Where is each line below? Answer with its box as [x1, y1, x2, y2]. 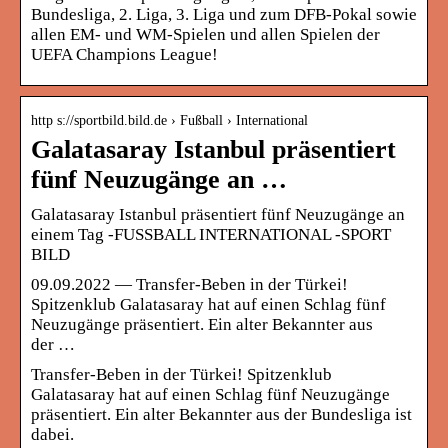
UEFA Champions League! [31, 44, 218, 64]
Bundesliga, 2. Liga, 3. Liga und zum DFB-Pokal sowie [31, 4, 417, 24]
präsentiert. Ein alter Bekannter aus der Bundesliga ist [31, 404, 412, 424]
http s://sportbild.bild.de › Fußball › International [31, 112, 308, 128]
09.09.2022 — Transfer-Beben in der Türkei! [31, 274, 348, 294]
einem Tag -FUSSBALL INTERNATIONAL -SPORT [31, 224, 391, 244]
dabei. [31, 424, 74, 444]
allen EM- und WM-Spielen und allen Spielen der [31, 24, 380, 44]
